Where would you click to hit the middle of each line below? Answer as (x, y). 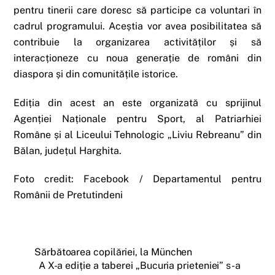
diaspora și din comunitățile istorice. (96, 74)
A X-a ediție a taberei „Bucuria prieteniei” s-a (139, 266)
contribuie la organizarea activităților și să (137, 42)
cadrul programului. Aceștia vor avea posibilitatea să (137, 26)
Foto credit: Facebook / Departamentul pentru (137, 179)
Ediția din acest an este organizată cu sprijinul (137, 103)
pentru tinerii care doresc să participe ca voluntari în (137, 10)
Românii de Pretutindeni (68, 195)
